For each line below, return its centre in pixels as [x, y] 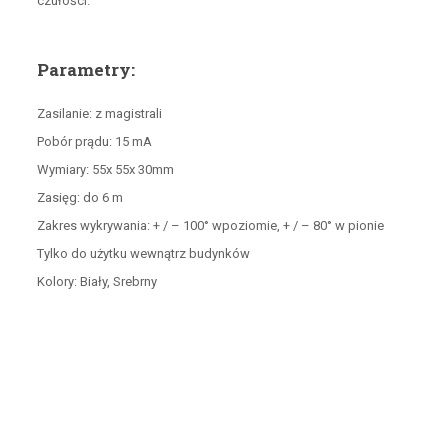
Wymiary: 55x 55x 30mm [105, 170]
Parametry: [85, 70]
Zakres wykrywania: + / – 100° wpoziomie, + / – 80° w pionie [210, 226]
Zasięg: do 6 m [79, 198]
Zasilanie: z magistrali [99, 114]
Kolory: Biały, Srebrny [96, 282]
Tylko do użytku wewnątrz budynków [143, 254]
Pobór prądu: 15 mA [94, 142]
